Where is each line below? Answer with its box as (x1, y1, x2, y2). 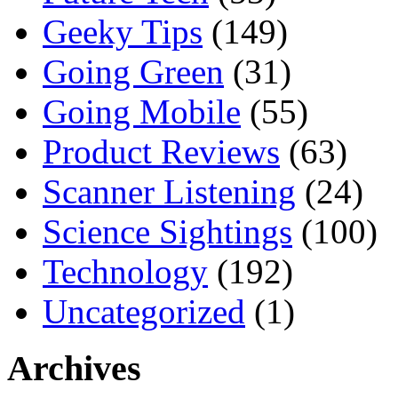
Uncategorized (43, 291, 245, 330)
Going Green (43, 52, 224, 91)
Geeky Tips (43, 12, 203, 51)
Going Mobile (43, 92, 241, 131)
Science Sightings (43, 211, 292, 251)
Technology (43, 251, 208, 291)
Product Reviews (43, 131, 280, 171)
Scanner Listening (43, 171, 296, 211)
